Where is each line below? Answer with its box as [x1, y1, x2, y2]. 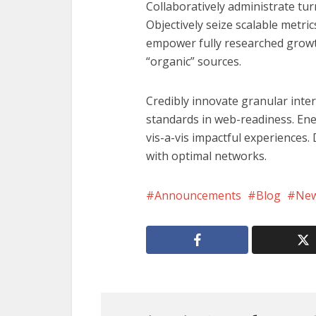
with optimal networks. [146, 148, 267, 164]
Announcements [154, 188, 241, 204]
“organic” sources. [146, 54, 241, 70]
